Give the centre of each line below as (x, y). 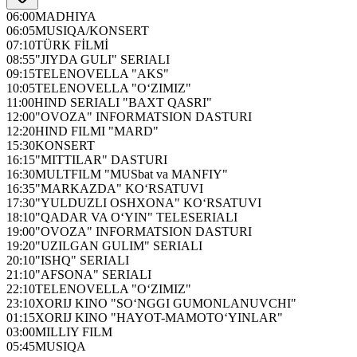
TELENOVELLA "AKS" (102, 73)
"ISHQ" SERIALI (82, 260)
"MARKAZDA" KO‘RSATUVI (119, 188)
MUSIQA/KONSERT (92, 30)
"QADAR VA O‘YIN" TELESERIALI (136, 217)
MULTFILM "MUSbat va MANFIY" (131, 174)
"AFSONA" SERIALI (93, 274)
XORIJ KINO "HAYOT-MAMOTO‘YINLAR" (159, 317)
